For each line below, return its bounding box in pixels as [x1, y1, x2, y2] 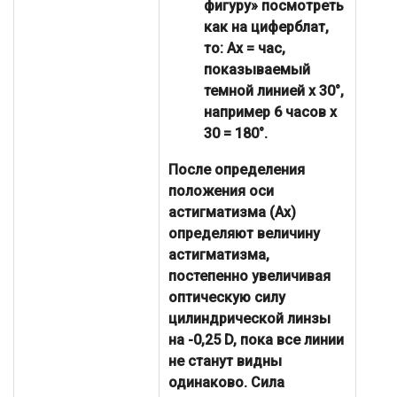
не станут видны [168, 353, 282, 370]
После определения [168, 161, 305, 179]
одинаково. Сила [168, 374, 284, 392]
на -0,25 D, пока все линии [168, 331, 344, 349]
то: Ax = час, [204, 40, 285, 58]
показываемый [204, 61, 310, 79]
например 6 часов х [204, 104, 337, 121]
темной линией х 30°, [204, 82, 344, 100]
